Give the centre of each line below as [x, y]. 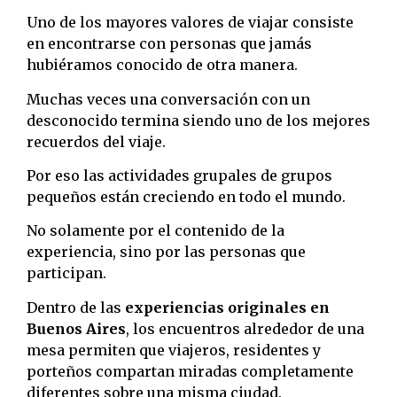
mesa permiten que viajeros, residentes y [174, 350]
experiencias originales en [227, 307]
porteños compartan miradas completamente [190, 371]
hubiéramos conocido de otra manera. [162, 65]
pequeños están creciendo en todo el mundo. [186, 197]
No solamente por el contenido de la [156, 231]
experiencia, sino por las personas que [166, 252]
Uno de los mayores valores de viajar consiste [190, 23]
